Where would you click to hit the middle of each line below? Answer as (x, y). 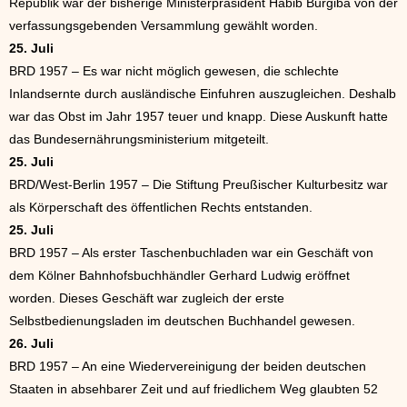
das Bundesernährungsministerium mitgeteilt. (139, 139)
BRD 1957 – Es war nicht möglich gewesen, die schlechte (174, 71)
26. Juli (31, 343)
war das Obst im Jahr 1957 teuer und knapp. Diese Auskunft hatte (199, 116)
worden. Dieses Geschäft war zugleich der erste (147, 298)
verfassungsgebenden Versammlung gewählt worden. (164, 25)
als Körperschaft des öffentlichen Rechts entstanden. (161, 207)
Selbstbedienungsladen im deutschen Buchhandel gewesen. (182, 321)
